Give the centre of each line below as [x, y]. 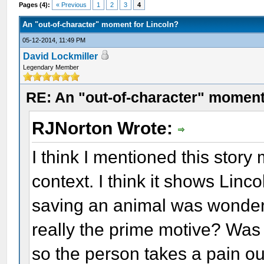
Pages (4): [35, 5]
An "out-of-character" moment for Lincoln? [101, 24]
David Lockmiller [61, 56]
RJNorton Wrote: [105, 128]
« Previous [72, 5]
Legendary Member [51, 67]
